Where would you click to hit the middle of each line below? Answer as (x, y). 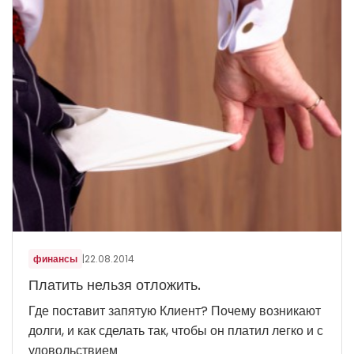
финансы (55, 259)
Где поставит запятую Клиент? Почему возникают (175, 311)
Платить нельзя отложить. (115, 285)
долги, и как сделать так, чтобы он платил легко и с (176, 331)
